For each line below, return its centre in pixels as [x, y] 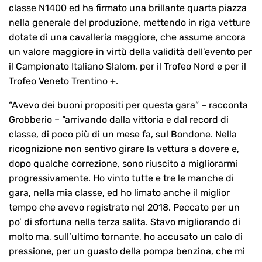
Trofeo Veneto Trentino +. [63, 81]
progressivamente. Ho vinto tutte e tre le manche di [121, 178]
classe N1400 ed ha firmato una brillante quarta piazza [128, 8]
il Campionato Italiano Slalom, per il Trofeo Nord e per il [127, 67]
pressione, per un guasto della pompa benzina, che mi [127, 251]
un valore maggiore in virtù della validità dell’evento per [130, 52]
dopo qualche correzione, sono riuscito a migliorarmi [123, 164]
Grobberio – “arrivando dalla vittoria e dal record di [119, 120]
